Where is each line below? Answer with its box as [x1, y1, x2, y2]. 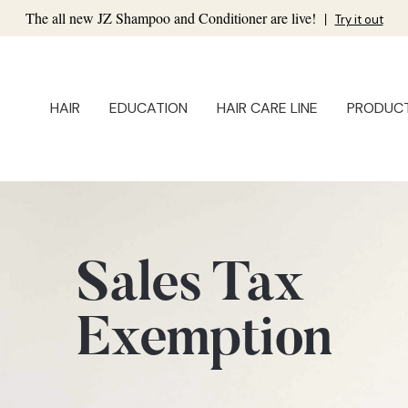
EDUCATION [109, 98, 188, 118]
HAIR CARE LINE [217, 98, 318, 118]
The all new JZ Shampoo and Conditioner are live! [25, 8, 320, 27]
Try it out [334, 12, 383, 27]
